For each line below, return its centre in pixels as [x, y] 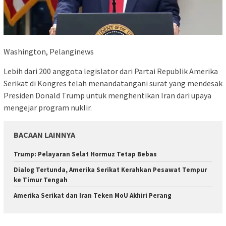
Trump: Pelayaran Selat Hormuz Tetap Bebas [85, 154]
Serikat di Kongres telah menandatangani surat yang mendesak [113, 83]
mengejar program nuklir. [48, 108]
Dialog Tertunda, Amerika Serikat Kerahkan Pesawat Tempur [110, 170]
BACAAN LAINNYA [44, 135]
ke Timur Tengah [41, 180]
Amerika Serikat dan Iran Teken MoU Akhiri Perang [93, 196]
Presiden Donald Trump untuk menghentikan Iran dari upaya [107, 96]
